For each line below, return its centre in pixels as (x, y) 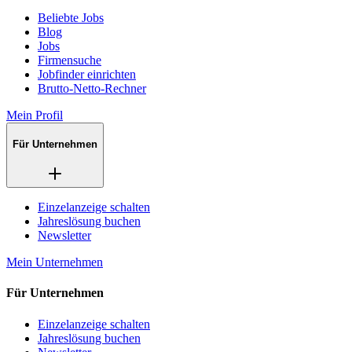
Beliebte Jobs (71, 17)
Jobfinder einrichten (87, 74)
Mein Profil (35, 115)
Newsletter (64, 236)
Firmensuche (70, 60)
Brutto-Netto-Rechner (92, 88)
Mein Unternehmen (55, 262)
